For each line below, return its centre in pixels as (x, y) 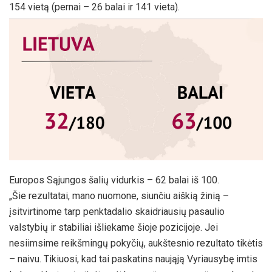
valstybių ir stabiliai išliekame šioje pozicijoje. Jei (114, 228)
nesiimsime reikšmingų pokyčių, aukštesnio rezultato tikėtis (136, 243)
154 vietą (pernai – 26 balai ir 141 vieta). (94, 7)
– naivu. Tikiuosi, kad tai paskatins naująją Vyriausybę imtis (133, 259)
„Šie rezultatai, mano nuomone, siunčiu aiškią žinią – (119, 196)
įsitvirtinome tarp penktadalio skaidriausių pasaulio (117, 212)
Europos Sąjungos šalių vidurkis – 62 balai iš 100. (114, 180)
